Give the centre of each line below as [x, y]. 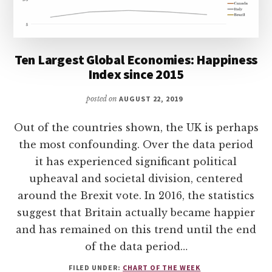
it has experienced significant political [136, 161]
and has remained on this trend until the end [136, 229]
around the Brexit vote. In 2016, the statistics [136, 195]
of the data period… [136, 246]
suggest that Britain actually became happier [136, 212]
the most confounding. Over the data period [136, 144]
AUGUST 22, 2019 [151, 98]
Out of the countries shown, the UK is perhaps [136, 127]
